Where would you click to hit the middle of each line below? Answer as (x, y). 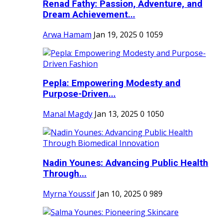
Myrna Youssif (69, 193)
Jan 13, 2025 (116, 114)
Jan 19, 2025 (115, 34)
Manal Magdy (68, 114)
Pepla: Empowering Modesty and (112, 83)
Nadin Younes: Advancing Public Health (126, 163)
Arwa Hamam (67, 34)
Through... (65, 173)
